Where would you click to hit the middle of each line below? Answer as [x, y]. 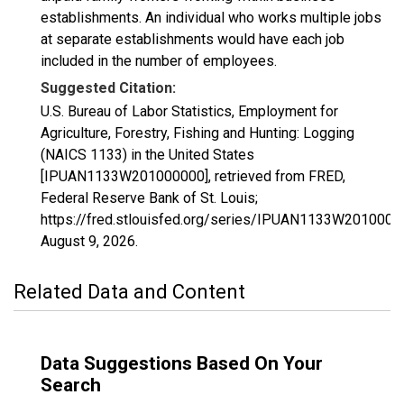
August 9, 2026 [88, 241]
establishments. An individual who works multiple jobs [211, 18]
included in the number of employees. [159, 61]
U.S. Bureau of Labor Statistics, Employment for [189, 111]
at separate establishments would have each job [193, 39]
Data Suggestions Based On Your [182, 363]
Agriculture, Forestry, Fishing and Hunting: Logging [197, 133]
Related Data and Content [129, 292]
